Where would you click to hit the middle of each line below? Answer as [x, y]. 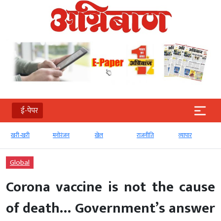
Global [20, 163]
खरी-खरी [20, 135]
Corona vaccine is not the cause [110, 187]
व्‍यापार [185, 135]
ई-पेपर [29, 110]
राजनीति [145, 135]
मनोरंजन [61, 135]
